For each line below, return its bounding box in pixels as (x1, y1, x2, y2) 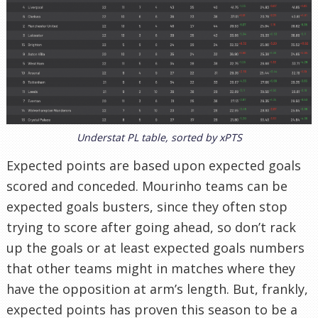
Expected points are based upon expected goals (6, 157, 301, 175)
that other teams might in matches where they (6, 260, 295, 278)
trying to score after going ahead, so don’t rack (6, 219, 296, 236)
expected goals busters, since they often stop (6, 198, 287, 216)
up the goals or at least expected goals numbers (6, 239, 305, 257)
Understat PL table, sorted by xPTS (76, 131, 242, 145)
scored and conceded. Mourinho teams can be (6, 177, 287, 195)
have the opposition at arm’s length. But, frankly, (6, 280, 308, 298)
